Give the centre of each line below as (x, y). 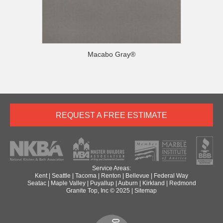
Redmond (182, 183)
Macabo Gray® (111, 54)
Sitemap (146, 190)
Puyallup (102, 183)
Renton (111, 175)
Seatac (37, 183)
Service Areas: (111, 168)
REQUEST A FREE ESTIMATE (111, 115)
